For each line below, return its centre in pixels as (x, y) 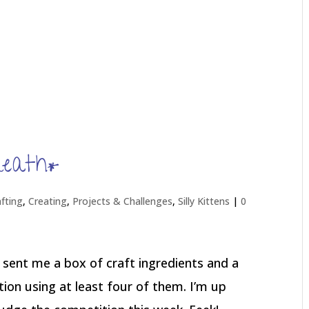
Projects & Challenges (123, 201)
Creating (48, 201)
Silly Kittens (204, 201)
